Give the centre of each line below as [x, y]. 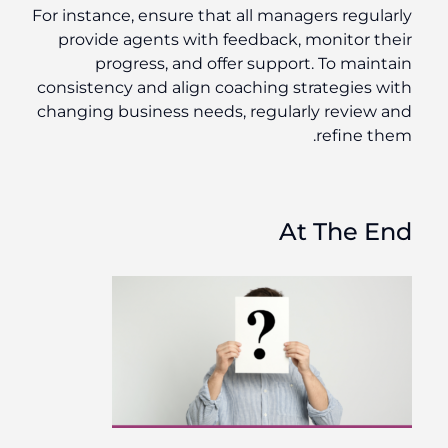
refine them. [368, 136]
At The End [349, 232]
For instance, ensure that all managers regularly [226, 16]
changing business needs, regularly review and [228, 112]
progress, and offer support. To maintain [257, 64]
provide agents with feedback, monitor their [239, 40]
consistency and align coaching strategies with [228, 88]
